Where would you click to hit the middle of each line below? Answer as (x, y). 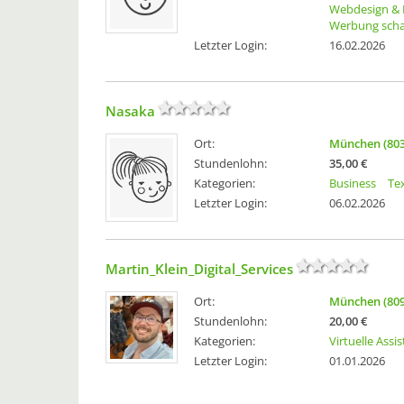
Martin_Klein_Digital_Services (199, 269)
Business (353, 184)
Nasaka (130, 111)
